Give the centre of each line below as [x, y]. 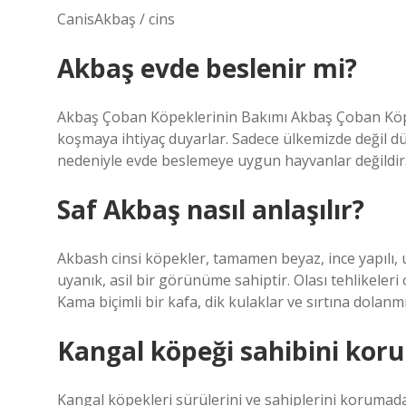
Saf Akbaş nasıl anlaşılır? [211, 209]
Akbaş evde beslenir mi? [207, 68]
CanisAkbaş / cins [116, 19]
